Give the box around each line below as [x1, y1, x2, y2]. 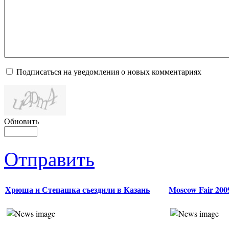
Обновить [4, 116, 39, 127]
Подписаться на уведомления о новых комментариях [16, 66, 201, 77]
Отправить [4, 145, 95, 172]
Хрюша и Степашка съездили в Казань [5, 184, 150, 196]
